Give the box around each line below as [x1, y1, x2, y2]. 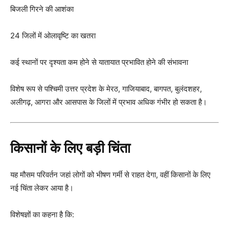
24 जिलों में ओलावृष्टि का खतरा [10, 30, 96, 40]
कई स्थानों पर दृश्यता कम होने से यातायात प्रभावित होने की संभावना [10, 57, 188, 67]
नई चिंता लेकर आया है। [10, 182, 74, 193]
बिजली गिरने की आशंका [10, 4, 74, 14]
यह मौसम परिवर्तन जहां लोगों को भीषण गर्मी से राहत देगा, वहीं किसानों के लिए [10, 169, 211, 179]
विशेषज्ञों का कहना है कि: [10, 209, 74, 219]
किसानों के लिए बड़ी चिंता [10, 140, 130, 156]
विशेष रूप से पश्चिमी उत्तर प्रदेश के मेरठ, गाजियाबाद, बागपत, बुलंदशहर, [10, 83, 202, 94]
